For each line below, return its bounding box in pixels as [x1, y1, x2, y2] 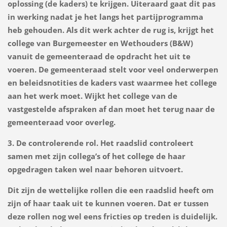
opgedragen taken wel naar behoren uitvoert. [7, 164, 183, 175]
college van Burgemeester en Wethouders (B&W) [7, 38, 193, 49]
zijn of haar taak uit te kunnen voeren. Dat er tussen [7, 198, 209, 208]
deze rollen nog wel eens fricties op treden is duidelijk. [7, 211, 217, 221]
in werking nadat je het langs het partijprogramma [7, 12, 203, 22]
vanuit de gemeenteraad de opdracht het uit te [7, 51, 191, 62]
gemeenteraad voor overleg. [7, 117, 116, 128]
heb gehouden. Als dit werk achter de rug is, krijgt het [7, 25, 214, 35]
